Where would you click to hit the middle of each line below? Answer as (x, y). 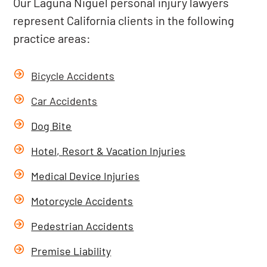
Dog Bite (52, 126)
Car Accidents (64, 101)
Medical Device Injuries (86, 176)
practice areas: (52, 38)
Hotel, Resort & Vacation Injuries (108, 151)
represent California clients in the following (124, 20)
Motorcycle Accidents (82, 201)
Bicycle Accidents (73, 76)
